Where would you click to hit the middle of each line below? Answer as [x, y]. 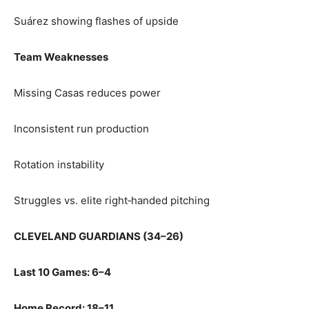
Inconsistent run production [81, 129]
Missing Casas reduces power [87, 93]
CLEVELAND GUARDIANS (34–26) [99, 236]
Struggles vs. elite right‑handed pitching [112, 200]
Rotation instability [59, 165]
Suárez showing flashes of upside [96, 21]
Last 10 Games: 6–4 [62, 272]
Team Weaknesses [61, 57]
